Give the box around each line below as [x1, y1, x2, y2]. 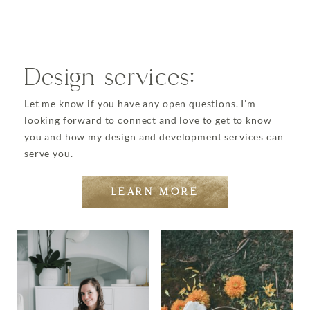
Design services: [24, 62, 195, 93]
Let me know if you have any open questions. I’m [24, 98, 256, 109]
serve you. [24, 147, 73, 159]
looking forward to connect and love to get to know [24, 114, 272, 126]
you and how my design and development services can [24, 131, 284, 143]
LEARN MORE [111, 185, 199, 199]
